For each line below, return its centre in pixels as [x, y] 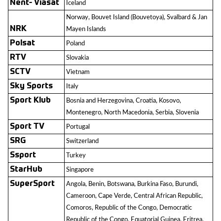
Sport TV [27, 127]
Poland [75, 43]
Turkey [76, 155]
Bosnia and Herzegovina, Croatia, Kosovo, [124, 101]
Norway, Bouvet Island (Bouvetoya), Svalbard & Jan [137, 17]
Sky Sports [31, 86]
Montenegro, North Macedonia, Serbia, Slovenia [132, 112]
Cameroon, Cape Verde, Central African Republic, [134, 196]
